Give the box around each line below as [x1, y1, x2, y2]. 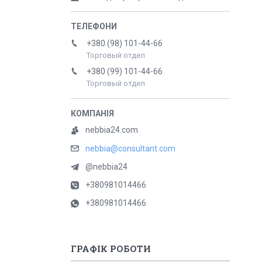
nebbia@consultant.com [85, 144, 175, 154]
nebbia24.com [85, 125, 138, 135]
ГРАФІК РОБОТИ [71, 243, 151, 255]
